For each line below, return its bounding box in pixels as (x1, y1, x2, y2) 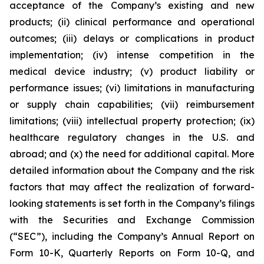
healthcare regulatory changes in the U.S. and (9, 131, 255, 143)
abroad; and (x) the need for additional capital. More (9, 148, 255, 160)
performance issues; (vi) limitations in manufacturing (9, 82, 255, 94)
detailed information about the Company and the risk (9, 164, 255, 176)
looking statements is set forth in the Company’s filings (9, 197, 255, 209)
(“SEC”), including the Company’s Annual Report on (9, 230, 255, 242)
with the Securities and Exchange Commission (9, 214, 255, 226)
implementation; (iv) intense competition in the (9, 49, 255, 61)
